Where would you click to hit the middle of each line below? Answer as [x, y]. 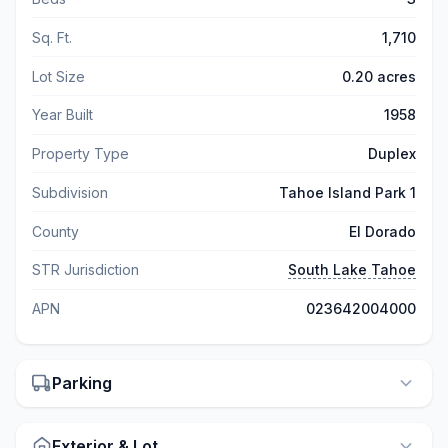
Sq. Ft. [52, 37]
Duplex [392, 154]
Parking [82, 383]
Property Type [80, 154]
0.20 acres [379, 76]
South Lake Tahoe [352, 270]
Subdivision [70, 192]
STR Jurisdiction [85, 270]
